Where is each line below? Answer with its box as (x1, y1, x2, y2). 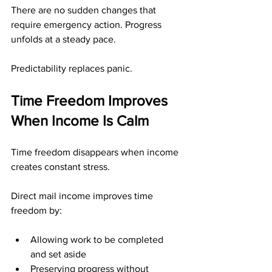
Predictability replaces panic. (11, 63, 132, 73)
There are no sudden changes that (11, 5, 158, 15)
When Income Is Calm (11, 112, 149, 129)
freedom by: (11, 205, 62, 216)
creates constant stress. (11, 161, 110, 172)
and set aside (30, 249, 86, 259)
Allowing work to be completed (30, 234, 166, 245)
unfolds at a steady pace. (11, 34, 116, 44)
